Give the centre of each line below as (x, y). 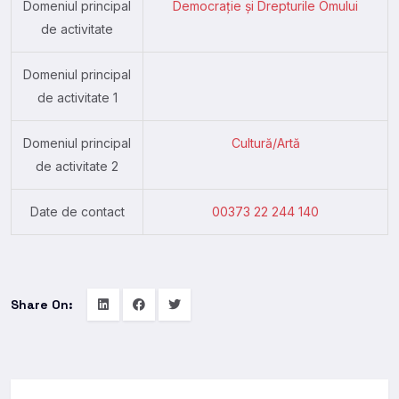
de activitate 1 (77, 97)
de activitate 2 (77, 166)
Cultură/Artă (265, 142)
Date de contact (77, 211)
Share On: (42, 304)
